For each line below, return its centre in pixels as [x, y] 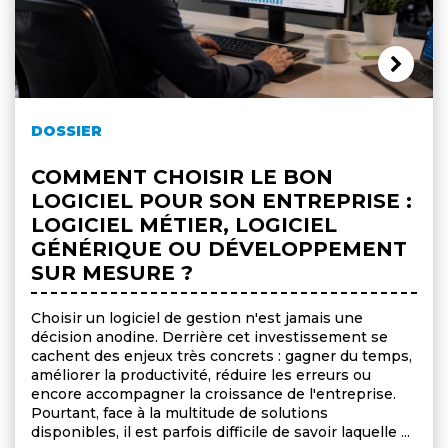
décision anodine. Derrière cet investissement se [209, 336]
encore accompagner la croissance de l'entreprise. [213, 393]
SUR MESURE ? [112, 272]
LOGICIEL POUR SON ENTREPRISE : [221, 200]
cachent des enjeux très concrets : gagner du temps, [221, 355]
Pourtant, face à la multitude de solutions [179, 412]
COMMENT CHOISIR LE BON [182, 176]
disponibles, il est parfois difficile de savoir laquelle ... [220, 431]
